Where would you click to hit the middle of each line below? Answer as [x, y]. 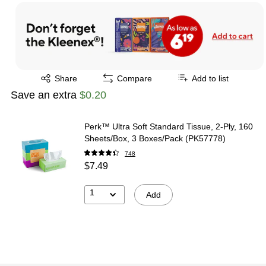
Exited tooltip [51, 74]
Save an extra [45, 95]
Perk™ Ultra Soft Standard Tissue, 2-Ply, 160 [169, 126]
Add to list [210, 78]
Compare [134, 78]
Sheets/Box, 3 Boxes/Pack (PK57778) [155, 138]
